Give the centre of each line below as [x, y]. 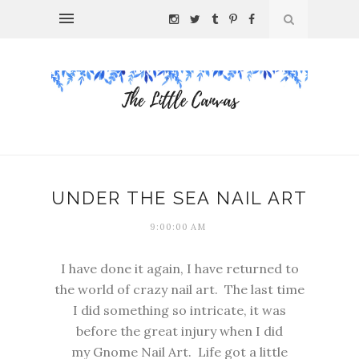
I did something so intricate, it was [179, 311]
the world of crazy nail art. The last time [179, 290]
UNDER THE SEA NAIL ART [179, 198]
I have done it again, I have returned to [179, 269]
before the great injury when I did [179, 331]
